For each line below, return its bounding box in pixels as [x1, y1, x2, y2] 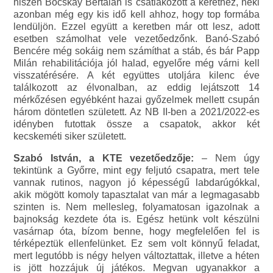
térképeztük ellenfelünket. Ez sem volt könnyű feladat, [13, 238, 260, 249]
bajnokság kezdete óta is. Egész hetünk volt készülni [13, 214, 260, 225]
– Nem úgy [194, 153, 260, 164]
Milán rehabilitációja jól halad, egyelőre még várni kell [13, 58, 260, 69]
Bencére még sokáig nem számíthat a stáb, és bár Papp [13, 46, 260, 57]
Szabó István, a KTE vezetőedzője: [13, 153, 194, 164]
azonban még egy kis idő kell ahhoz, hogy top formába [13, 9, 260, 20]
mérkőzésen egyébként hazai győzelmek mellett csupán [13, 94, 260, 105]
